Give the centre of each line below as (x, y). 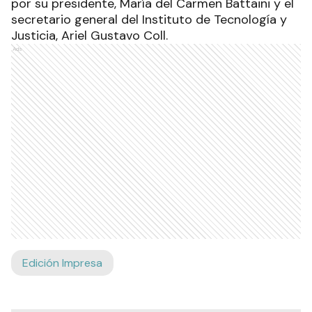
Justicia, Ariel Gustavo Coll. (89, 36)
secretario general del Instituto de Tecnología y (149, 20)
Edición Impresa (62, 263)
